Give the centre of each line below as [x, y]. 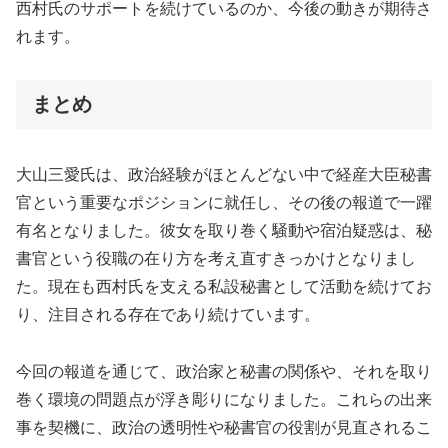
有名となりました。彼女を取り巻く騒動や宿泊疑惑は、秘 [224, 231]
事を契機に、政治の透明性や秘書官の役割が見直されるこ [224, 428]
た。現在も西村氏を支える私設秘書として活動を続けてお [224, 287]
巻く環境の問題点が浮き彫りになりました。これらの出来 [224, 400]
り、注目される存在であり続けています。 [168, 315]
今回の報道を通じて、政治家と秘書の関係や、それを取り [224, 372]
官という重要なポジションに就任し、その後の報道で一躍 [224, 203]
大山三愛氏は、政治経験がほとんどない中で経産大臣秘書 [224, 175]
